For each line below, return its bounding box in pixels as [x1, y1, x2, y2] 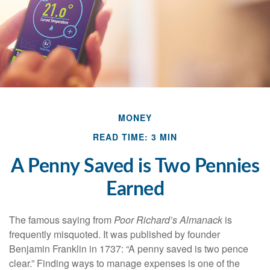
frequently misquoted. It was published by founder [9, 227, 220, 241]
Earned [106, 179, 164, 199]
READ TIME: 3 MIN [93, 130, 177, 143]
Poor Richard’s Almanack [114, 212, 222, 227]
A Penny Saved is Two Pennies [11, 156, 259, 176]
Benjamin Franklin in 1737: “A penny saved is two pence [9, 241, 248, 256]
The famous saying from [9, 212, 114, 227]
